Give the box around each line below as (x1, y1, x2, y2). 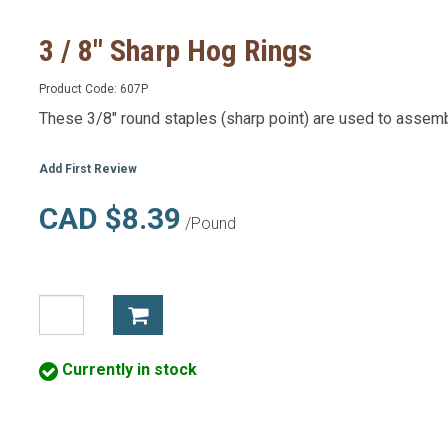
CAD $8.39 (39, 201, 181, 236)
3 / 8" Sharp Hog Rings (39, 33, 312, 68)
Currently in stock (58, 360, 197, 380)
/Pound (181, 214, 236, 233)
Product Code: (39, 82, 120, 96)
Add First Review (39, 162, 137, 176)
